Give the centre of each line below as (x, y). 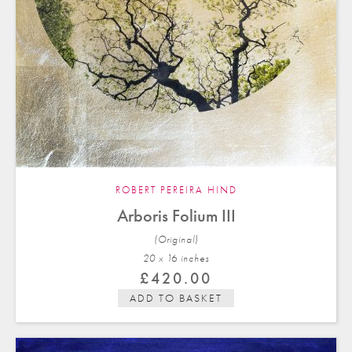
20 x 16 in (166, 258)
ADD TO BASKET (176, 298)
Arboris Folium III (176, 215)
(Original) (176, 239)
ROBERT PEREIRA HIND (176, 189)
